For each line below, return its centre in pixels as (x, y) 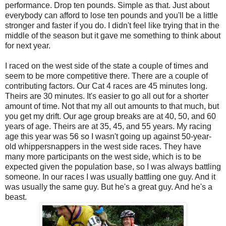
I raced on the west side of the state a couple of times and (107, 66)
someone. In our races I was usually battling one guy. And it (110, 177)
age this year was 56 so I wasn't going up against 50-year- (108, 136)
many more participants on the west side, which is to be (103, 156)
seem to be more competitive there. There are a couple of (106, 76)
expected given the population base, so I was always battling (113, 166)
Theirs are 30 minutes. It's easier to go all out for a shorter (107, 96)
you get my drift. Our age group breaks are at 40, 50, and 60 (110, 116)
